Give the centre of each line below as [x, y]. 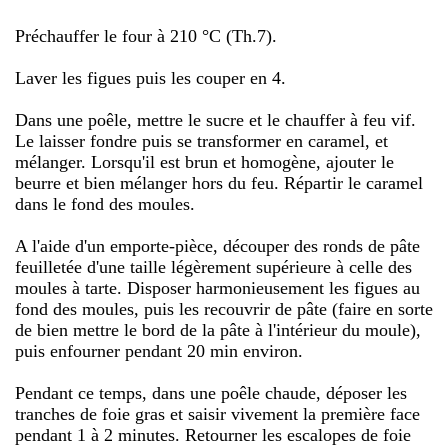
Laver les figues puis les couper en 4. [150, 77]
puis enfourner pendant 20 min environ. [159, 350]
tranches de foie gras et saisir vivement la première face [217, 413]
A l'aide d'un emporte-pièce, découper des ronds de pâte [217, 245]
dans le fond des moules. [105, 203]
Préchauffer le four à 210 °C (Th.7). [146, 35]
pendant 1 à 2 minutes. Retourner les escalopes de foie [213, 434]
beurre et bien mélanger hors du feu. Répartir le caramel [219, 182]
